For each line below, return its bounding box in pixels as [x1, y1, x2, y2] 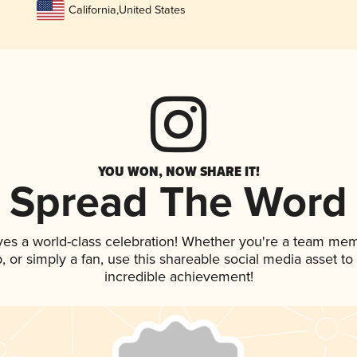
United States [118, 3, 186, 18]
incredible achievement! [104, 269, 253, 287]
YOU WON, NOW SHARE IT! [97, 161, 260, 182]
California [68, 3, 116, 18]
